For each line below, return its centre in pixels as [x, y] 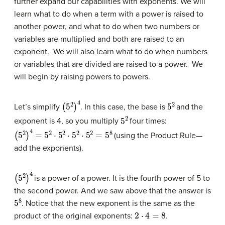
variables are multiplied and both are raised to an [99, 39]
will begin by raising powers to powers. [82, 77]
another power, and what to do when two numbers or [107, 27]
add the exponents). [49, 148]
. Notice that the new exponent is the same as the [108, 204]
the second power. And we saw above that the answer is [113, 191]
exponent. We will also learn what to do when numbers [111, 52]
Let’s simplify [38, 107]
